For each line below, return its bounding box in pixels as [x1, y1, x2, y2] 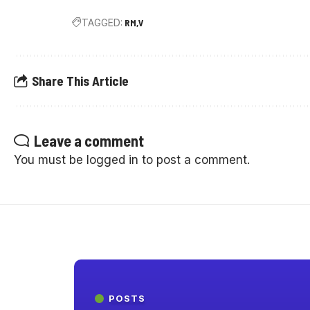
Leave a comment [34, 131, 144, 149]
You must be [14, 152, 86, 167]
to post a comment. [138, 152, 250, 167]
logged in [86, 152, 138, 167]
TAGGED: [81, 16, 122, 28]
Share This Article [32, 73, 129, 89]
